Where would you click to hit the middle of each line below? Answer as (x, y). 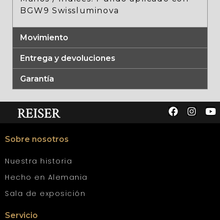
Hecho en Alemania (46, 178)
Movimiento (44, 38)
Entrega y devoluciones (68, 58)
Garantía (37, 79)
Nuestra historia (39, 161)
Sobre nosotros (37, 139)
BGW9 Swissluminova (70, 10)
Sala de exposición (45, 194)
